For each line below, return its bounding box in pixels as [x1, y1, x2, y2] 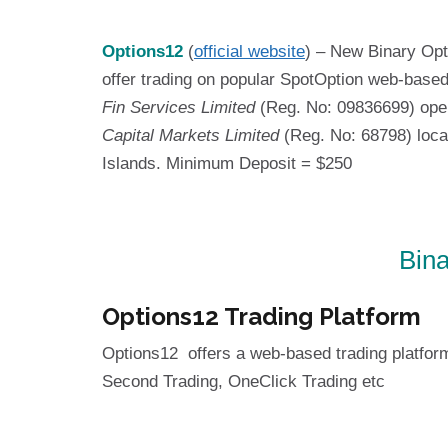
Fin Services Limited [102, 98, 255, 118]
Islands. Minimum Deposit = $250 [102, 154, 352, 174]
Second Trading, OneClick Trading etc [102, 372, 385, 392]
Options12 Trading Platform [102, 302, 421, 332]
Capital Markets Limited [102, 126, 279, 146]
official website [194, 42, 305, 62]
